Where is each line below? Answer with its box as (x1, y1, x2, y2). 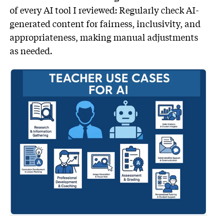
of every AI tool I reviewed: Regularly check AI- (10, 3, 199, 16)
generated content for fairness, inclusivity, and (10, 17, 201, 30)
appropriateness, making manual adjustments (10, 31, 198, 44)
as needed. (10, 44, 52, 57)
